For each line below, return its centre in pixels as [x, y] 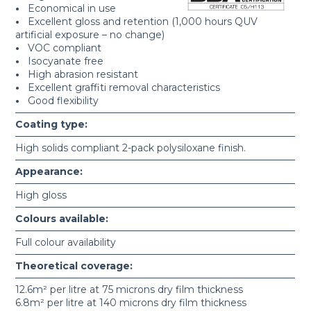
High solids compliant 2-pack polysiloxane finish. [131, 148]
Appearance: [49, 172]
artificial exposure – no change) [90, 35]
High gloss [41, 195]
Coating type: [52, 125]
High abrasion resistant [79, 75]
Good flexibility [59, 101]
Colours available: [62, 219]
